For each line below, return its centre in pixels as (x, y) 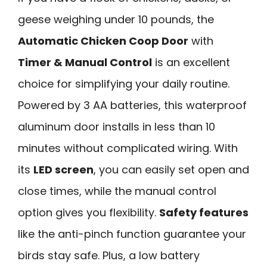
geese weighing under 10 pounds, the (116, 20)
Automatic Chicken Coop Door (103, 41)
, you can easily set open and (171, 170)
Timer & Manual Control (85, 63)
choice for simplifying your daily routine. (124, 84)
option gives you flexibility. (89, 213)
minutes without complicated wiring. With (128, 148)
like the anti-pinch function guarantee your (132, 234)
